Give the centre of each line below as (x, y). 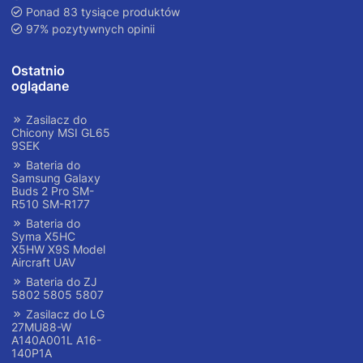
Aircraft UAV (43, 263)
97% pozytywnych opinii (89, 29)
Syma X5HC (43, 237)
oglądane (40, 86)
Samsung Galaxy (56, 178)
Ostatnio (38, 71)
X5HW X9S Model (58, 250)
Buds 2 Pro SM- (53, 191)
